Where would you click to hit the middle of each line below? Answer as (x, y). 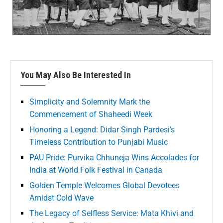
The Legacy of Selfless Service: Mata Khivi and (111, 214)
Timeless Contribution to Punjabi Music (99, 142)
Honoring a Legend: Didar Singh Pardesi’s (102, 130)
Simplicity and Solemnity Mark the (90, 102)
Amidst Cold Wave (61, 198)
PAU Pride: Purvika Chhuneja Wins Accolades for (114, 158)
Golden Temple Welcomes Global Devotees (105, 186)
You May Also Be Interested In (76, 75)
